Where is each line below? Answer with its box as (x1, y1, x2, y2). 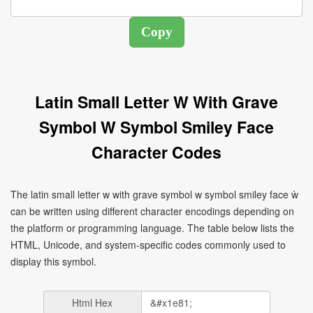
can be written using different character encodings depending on (10, 204, 294, 218)
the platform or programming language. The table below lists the (10, 221, 294, 235)
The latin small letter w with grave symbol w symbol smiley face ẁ (10, 187, 298, 201)
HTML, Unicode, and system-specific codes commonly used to (10, 238, 286, 252)
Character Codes (92, 140, 221, 163)
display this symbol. (10, 254, 96, 268)
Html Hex (72, 296, 112, 310)
